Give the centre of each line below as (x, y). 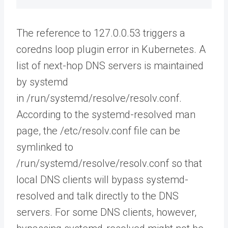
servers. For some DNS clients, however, (106, 212)
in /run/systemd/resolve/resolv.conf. (99, 98)
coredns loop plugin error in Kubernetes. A (111, 50)
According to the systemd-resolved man (106, 115)
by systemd (42, 82)
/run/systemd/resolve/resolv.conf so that (109, 164)
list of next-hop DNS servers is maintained (110, 66)
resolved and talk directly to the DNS (97, 196)
